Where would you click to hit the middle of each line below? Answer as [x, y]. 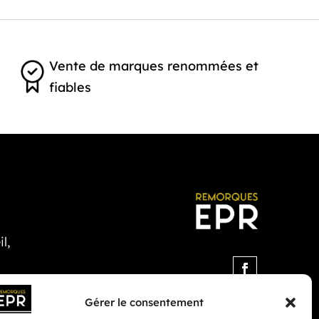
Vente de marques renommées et [153, 66]
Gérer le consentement [145, 302]
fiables [70, 87]
